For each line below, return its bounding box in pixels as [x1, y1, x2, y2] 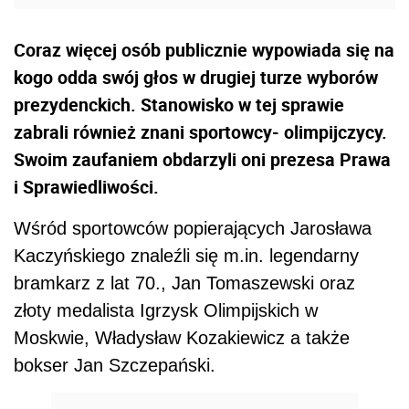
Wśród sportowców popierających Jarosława [14, 218, 372, 239]
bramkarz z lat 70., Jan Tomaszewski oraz [14, 273, 355, 294]
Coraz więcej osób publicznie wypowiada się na [14, 37, 394, 63]
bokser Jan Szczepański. [14, 355, 215, 376]
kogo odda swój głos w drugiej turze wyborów [14, 65, 378, 90]
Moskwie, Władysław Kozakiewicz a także [14, 328, 350, 349]
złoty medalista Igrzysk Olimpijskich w [14, 300, 318, 321]
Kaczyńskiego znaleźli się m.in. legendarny [14, 246, 359, 267]
